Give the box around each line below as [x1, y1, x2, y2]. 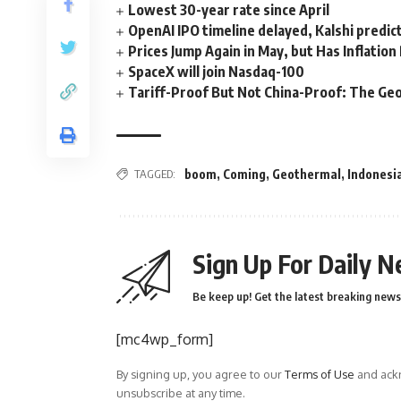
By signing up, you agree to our [116, 367, 285, 381]
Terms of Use [285, 367, 354, 381]
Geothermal [272, 166, 341, 182]
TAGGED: [134, 166, 175, 181]
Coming [223, 166, 266, 182]
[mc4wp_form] [116, 330, 213, 348]
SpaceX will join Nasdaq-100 [128, 63, 305, 81]
